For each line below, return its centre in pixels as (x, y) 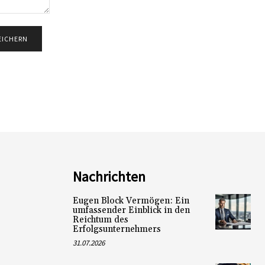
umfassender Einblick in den (131, 210)
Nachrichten (109, 176)
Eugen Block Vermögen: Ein (131, 201)
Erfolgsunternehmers (117, 229)
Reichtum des (100, 219)
